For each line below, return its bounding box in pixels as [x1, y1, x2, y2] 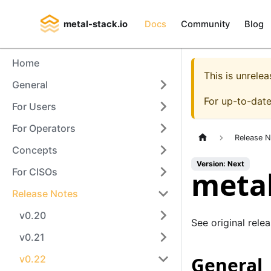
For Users [12, 100, 56, 113]
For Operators [12, 122, 76, 134]
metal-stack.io [64, 18, 128, 30]
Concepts [12, 144, 57, 156]
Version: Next [197, 159, 244, 169]
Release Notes [12, 188, 78, 200]
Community [181, 18, 230, 30]
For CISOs [12, 166, 57, 178]
